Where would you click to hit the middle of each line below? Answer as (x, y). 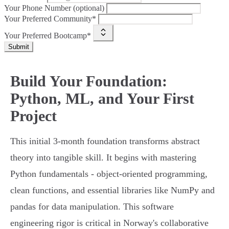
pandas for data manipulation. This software (92, 207)
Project (33, 116)
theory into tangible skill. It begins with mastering (103, 158)
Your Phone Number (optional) (54, 8)
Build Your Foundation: (89, 81)
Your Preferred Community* (50, 19)
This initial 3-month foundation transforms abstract (105, 141)
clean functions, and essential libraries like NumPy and (112, 190)
